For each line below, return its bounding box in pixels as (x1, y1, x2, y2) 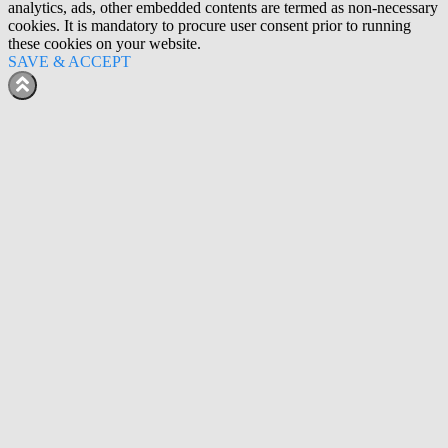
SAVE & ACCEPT (8, 53, 131, 71)
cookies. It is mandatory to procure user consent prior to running (8, 17, 411, 35)
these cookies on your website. (8, 35, 201, 53)
